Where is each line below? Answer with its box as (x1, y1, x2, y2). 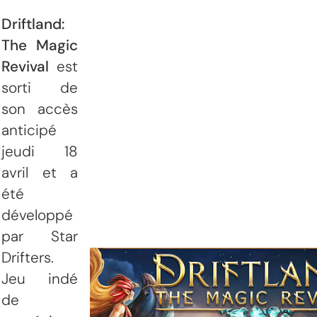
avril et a (1, 162, 78, 182)
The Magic (1, 35, 78, 54)
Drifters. (1, 247, 54, 267)
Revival (1, 56, 49, 76)
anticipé (1, 120, 57, 139)
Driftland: (1, 13, 64, 33)
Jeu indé (1, 268, 78, 288)
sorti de (1, 77, 78, 97)
